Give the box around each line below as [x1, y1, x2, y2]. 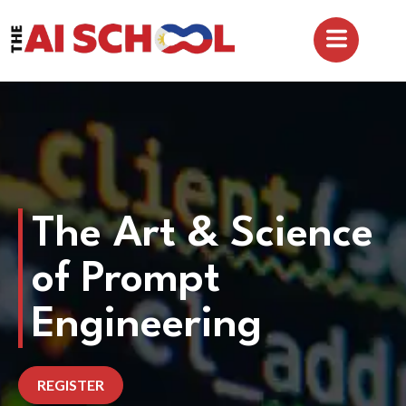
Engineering [32, 304, 262, 346]
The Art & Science [32, 213, 373, 256]
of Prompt [32, 258, 220, 301]
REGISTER [37, 375, 104, 393]
